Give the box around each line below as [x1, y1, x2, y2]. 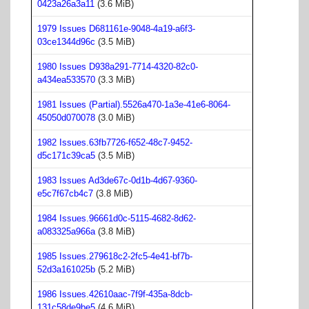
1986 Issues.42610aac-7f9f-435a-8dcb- [37, 288, 192, 299]
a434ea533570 [37, 74, 95, 85]
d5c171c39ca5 [37, 150, 95, 161]
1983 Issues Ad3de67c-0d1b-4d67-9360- [37, 175, 197, 186]
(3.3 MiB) [95, 74, 134, 85]
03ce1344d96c [37, 36, 95, 47]
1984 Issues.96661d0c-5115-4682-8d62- [37, 212, 196, 223]
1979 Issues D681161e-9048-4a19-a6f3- [37, 23, 195, 34]
